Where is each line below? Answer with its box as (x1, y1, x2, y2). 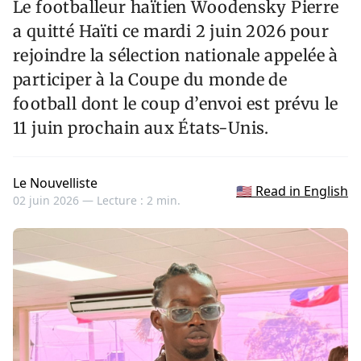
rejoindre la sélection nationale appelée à (13, 45, 338, 66)
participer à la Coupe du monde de (13, 69, 288, 90)
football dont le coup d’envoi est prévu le (13, 93, 338, 114)
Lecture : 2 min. (97, 193, 180, 209)
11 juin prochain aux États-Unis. (13, 118, 269, 139)
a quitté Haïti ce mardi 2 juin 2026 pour (13, 21, 329, 42)
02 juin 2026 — (13, 193, 97, 209)
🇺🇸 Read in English (236, 182, 348, 201)
